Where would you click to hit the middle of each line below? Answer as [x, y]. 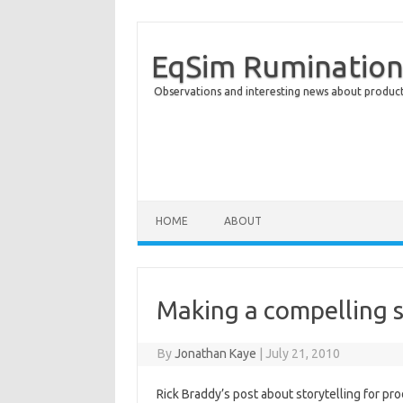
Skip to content [180, 207]
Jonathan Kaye [216, 354]
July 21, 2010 [303, 354]
